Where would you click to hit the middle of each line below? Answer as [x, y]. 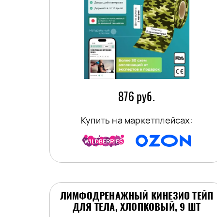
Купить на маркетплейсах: [137, 120]
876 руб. [137, 97]
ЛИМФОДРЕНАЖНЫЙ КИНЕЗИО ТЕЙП [137, 196]
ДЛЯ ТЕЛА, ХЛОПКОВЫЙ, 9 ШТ [136, 207]
